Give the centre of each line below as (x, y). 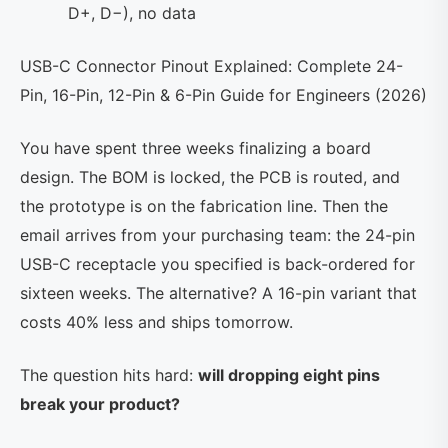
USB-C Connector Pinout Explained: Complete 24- (211, 66)
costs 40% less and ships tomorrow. (156, 322)
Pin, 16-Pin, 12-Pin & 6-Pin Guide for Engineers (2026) (223, 95)
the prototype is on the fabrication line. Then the (204, 206)
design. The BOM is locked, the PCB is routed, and (210, 177)
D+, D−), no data (132, 13)
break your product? (100, 404)
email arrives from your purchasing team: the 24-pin (217, 235)
